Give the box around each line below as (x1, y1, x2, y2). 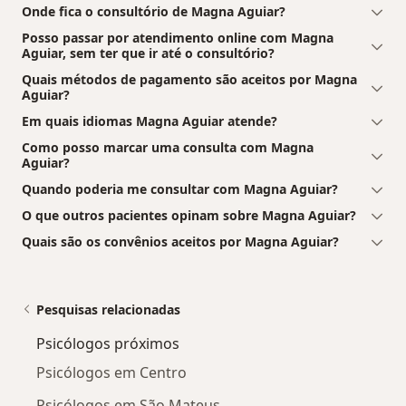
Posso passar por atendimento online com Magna (22, 28, 333, 46)
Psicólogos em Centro (36, 362, 187, 382)
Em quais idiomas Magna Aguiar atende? (22, 111, 277, 130)
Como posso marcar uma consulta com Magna (22, 138, 314, 156)
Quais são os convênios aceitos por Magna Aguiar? (22, 232, 339, 250)
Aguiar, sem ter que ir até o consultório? (22, 43, 275, 62)
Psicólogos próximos (36, 333, 179, 353)
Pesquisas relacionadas (36, 300, 180, 318)
